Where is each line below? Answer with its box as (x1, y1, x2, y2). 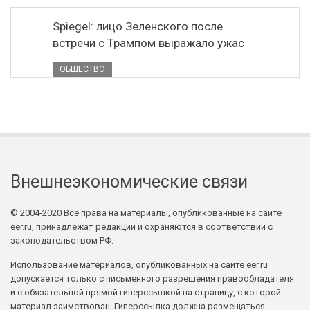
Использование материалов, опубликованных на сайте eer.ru (10, 259, 268, 270)
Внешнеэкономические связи (10, 172, 248, 192)
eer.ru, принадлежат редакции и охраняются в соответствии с (10, 221, 273, 232)
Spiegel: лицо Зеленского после (53, 19, 223, 33)
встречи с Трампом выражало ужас (53, 36, 244, 50)
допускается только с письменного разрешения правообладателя (10, 273, 294, 284)
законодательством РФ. (10, 235, 113, 246)
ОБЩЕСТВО (60, 64, 105, 74)
